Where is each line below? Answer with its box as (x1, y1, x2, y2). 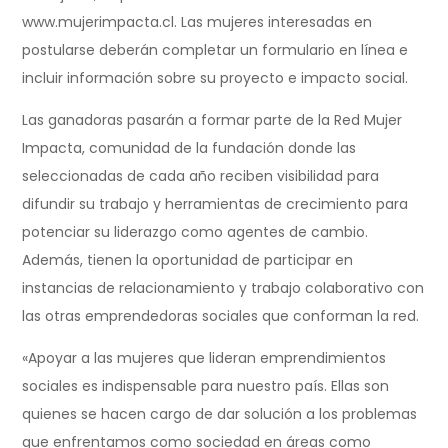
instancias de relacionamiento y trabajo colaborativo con (22, 277, 425, 298)
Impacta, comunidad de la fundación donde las (22, 137, 357, 158)
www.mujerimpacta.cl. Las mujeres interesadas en (22, 11, 373, 32)
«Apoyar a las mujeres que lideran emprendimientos (22, 347, 387, 368)
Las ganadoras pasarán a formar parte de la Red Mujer (22, 109, 403, 130)
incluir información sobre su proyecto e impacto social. (22, 67, 409, 88)
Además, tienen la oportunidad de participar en (22, 249, 354, 270)
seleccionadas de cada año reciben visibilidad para (22, 165, 380, 186)
